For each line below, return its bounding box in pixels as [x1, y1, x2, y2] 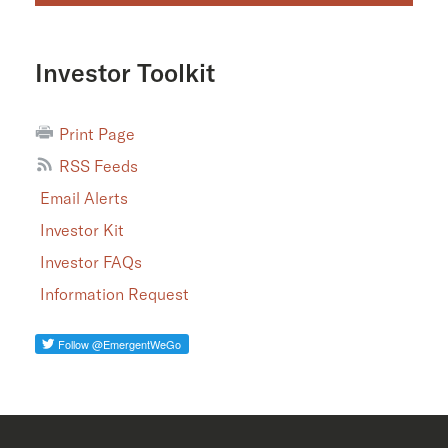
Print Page [59, 123, 135, 144]
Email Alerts [40, 187, 128, 208]
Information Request [40, 283, 189, 304]
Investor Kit [40, 219, 124, 240]
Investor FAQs [40, 251, 142, 272]
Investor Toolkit [35, 56, 215, 88]
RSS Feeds [59, 155, 138, 176]
